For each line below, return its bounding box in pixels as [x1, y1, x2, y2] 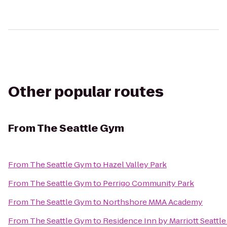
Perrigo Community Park [103, 178, 194, 188]
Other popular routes [8, 82, 164, 102]
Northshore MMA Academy [103, 197, 203, 207]
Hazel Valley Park [103, 159, 167, 170]
